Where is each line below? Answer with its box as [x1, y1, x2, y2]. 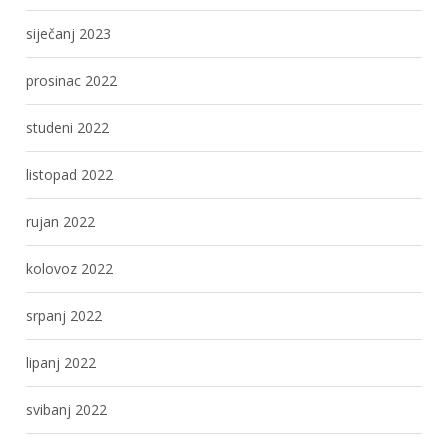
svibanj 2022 [26, 399, 108, 419]
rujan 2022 [26, 211, 96, 231]
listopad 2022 [26, 164, 114, 184]
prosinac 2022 [26, 70, 118, 90]
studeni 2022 [26, 117, 110, 137]
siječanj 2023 [26, 23, 112, 43]
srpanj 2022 [26, 305, 103, 325]
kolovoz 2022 [26, 258, 114, 278]
